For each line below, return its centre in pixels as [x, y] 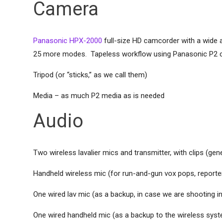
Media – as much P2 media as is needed [99, 96]
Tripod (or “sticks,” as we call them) [90, 75]
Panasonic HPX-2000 [68, 41]
